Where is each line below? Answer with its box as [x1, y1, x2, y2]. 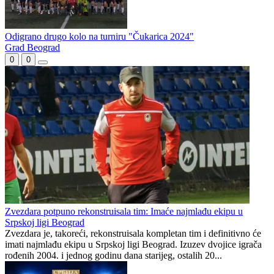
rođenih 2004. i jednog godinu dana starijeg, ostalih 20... [5, 250, 222, 261]
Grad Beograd [5, 42, 60, 53]
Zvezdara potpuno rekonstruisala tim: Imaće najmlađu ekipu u [5, 206, 243, 217]
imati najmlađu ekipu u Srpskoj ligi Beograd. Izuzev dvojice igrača [5, 239, 262, 250]
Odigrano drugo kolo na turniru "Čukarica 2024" [5, 31, 194, 42]
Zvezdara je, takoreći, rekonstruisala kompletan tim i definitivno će [5, 228, 261, 239]
